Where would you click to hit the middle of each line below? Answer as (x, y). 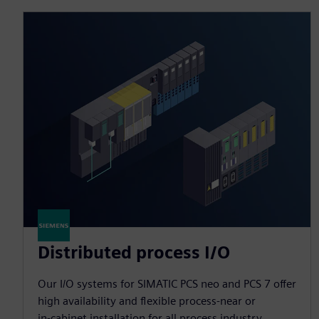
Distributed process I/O (134, 253)
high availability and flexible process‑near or (147, 301)
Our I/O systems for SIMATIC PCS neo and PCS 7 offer (167, 284)
